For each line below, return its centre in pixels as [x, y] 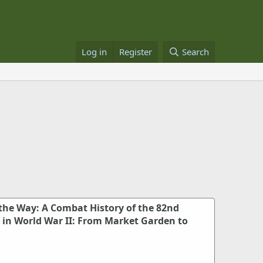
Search [195, 52]
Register [136, 52]
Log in [95, 52]
